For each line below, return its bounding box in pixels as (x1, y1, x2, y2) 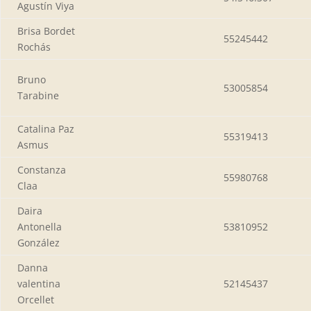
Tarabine (17, 88, 59, 102)
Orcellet (17, 292, 54, 306)
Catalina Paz (17, 121, 74, 135)
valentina (17, 276, 60, 290)
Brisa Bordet (17, 24, 75, 37)
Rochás (17, 40, 51, 53)
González (17, 235, 60, 249)
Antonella (17, 219, 62, 233)
